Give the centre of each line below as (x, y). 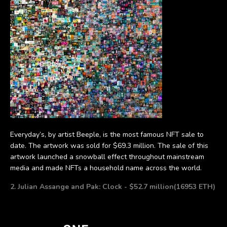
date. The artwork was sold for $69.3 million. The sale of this (109, 145)
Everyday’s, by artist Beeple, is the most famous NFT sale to (107, 134)
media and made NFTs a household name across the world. (106, 168)
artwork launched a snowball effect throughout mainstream (107, 157)
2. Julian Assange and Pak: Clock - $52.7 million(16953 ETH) (113, 186)
